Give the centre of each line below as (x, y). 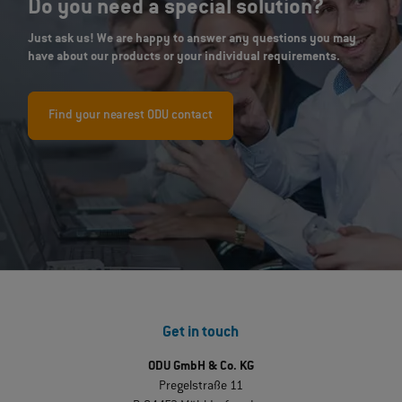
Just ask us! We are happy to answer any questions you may (192, 39)
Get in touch (201, 333)
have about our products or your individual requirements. (184, 57)
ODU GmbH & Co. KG (201, 367)
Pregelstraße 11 (201, 387)
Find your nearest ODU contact (131, 115)
